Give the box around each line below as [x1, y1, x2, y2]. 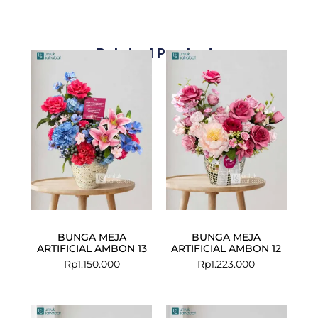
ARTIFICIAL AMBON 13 [36, 241, 147, 255]
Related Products [96, 43, 222, 63]
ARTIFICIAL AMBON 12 [171, 241, 282, 255]
